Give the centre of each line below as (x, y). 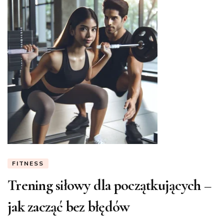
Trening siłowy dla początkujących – (109, 185)
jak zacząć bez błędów (69, 207)
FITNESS (28, 164)
